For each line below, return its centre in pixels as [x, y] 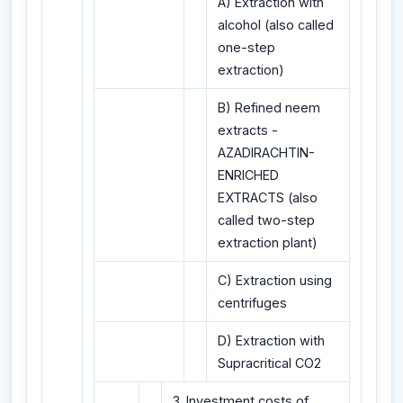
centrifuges [252, 303]
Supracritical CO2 [269, 363]
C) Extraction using [275, 281]
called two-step [266, 220]
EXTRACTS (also [268, 198]
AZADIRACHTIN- [266, 153]
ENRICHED [248, 175]
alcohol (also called [276, 25]
